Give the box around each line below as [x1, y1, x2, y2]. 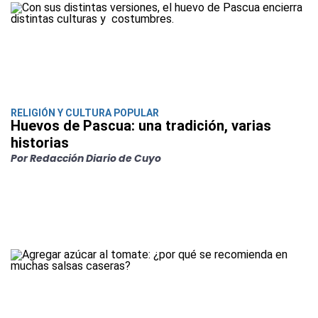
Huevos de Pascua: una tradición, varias [11, 117, 271, 135]
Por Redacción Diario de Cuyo [11, 151, 161, 166]
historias [11, 134, 69, 152]
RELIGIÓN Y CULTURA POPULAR [11, 107, 159, 119]
